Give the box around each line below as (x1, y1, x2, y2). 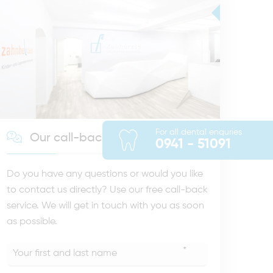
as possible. (7, 217, 57, 227)
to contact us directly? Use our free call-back (7, 185, 208, 196)
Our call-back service (27, 132, 151, 145)
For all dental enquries (155, 128, 242, 136)
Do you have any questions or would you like (7, 169, 203, 180)
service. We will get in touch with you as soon (7, 201, 204, 211)
